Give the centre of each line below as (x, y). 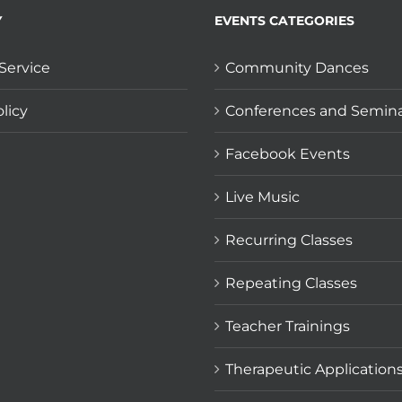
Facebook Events (288, 153)
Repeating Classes (291, 283)
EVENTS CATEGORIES (284, 20)
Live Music (262, 197)
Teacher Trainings (288, 326)
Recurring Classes (289, 240)
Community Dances (297, 67)
